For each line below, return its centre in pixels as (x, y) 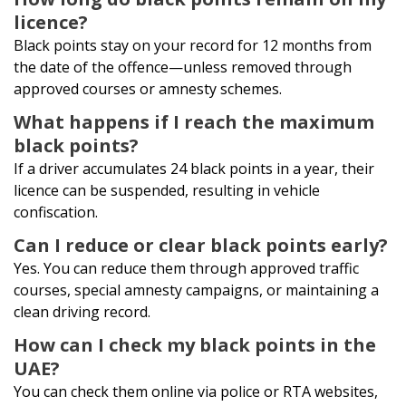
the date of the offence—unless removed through (183, 68)
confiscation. (56, 213)
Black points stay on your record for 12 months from (193, 46)
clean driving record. (82, 312)
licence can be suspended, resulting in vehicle (167, 191)
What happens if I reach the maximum (194, 122)
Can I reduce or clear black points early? (201, 246)
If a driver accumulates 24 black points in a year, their (194, 169)
